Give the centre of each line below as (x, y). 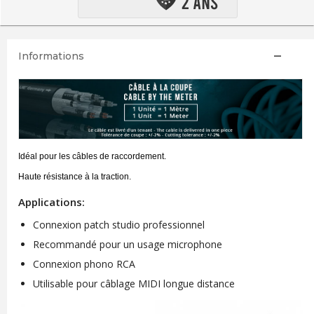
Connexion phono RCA (84, 264)
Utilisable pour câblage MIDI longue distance (134, 284)
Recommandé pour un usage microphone (127, 245)
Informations (51, 56)
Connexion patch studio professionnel (118, 225)
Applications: (51, 202)
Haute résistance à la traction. (75, 177)
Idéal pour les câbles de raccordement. (93, 157)
